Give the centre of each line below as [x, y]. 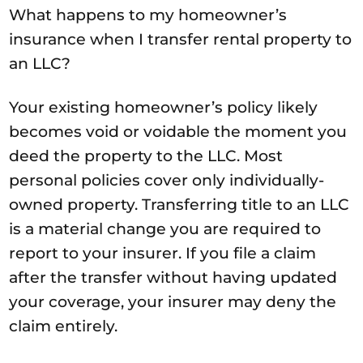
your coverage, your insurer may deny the [173, 301]
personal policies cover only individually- [167, 180]
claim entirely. [64, 326]
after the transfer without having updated [173, 277]
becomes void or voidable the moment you [178, 131]
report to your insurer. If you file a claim [163, 253]
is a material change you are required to [165, 228]
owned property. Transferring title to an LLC [179, 204]
